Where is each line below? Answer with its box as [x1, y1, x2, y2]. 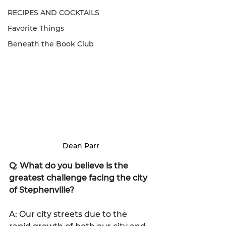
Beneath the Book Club [8, 39, 94, 48]
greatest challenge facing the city [9, 173, 149, 183]
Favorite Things [8, 24, 64, 33]
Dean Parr [62, 141, 99, 150]
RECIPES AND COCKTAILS [8, 8, 99, 17]
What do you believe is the [20, 160, 130, 171]
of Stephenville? [9, 185, 74, 195]
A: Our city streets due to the [9, 209, 129, 219]
